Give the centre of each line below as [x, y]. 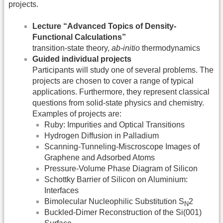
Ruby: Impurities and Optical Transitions [114, 125]
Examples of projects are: [77, 114]
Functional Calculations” [79, 37]
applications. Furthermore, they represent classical [121, 92]
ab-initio [126, 48]
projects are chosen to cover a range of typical [113, 81]
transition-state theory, [72, 48]
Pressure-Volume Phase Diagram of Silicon [121, 169]
